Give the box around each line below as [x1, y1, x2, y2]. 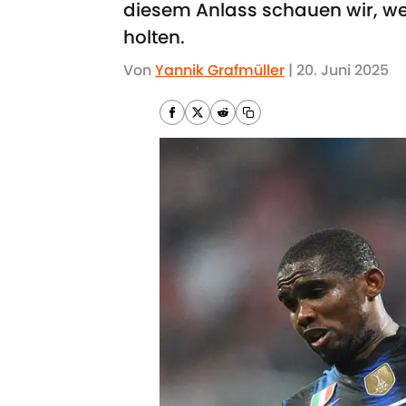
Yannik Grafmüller [155, 60, 285, 81]
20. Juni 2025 [296, 60, 389, 81]
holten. [123, 24, 185, 50]
